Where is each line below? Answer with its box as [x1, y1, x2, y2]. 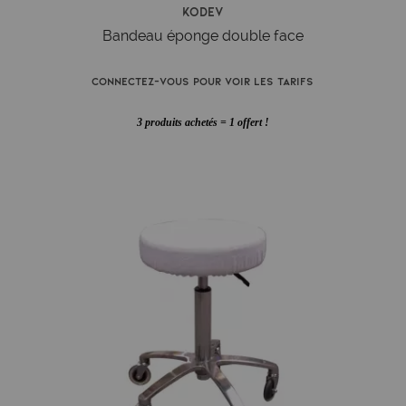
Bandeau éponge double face [101, 26, 304, 44]
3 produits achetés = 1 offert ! [136, 116, 269, 130]
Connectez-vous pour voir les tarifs [92, 73, 314, 87]
